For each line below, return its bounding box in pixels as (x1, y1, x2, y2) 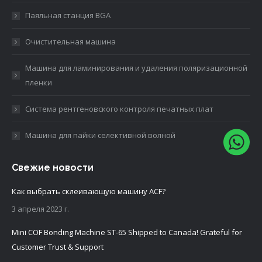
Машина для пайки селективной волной (25, 130, 175, 140)
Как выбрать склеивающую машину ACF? (12, 186, 166, 196)
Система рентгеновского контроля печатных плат (25, 104, 213, 114)
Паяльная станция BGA (25, 10, 111, 20)
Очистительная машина (25, 36, 116, 47)
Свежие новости (12, 162, 94, 173)
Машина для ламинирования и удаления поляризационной (25, 63, 247, 73)
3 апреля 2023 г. (12, 204, 69, 214)
